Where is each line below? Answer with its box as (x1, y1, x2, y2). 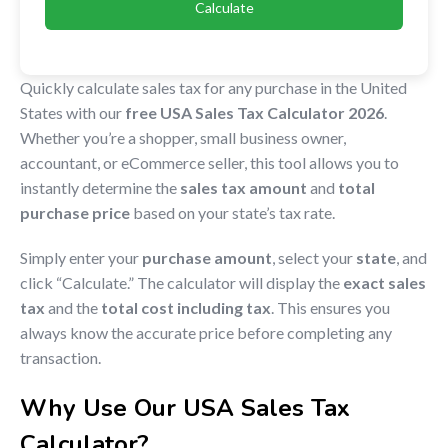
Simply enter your (20, 248, 142, 268)
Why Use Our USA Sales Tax (20, 392, 350, 425)
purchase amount (142, 248, 272, 268)
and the (45, 298, 101, 318)
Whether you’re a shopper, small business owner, (20, 128, 346, 148)
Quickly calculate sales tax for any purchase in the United (20, 78, 407, 98)
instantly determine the (20, 178, 180, 198)
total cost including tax (101, 298, 271, 318)
